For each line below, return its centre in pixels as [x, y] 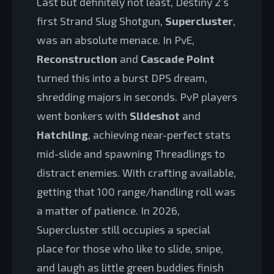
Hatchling [62, 134]
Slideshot [155, 115]
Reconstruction [77, 58]
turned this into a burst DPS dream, [122, 77]
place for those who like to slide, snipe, [130, 248]
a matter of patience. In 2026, [108, 210]
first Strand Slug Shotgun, [101, 20]
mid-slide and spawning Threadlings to [131, 153]
